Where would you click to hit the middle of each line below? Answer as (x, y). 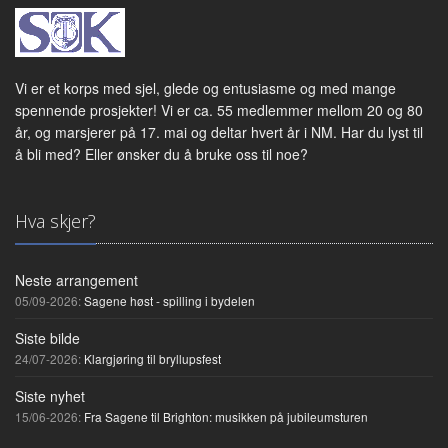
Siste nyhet (50, 395)
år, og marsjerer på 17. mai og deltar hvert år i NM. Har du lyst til (219, 131)
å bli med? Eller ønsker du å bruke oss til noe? (161, 153)
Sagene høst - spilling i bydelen (169, 300)
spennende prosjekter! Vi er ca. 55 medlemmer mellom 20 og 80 (219, 109)
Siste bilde (47, 337)
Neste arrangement (76, 279)
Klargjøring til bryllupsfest (152, 358)
